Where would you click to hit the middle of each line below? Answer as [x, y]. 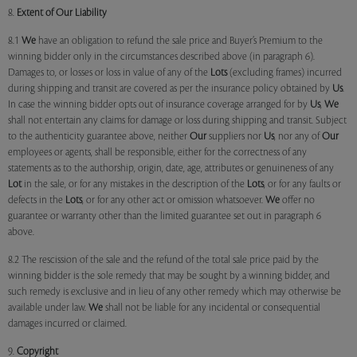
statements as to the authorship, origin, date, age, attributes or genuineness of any [171, 168]
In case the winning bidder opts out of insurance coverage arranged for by [159, 104]
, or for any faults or [302, 184]
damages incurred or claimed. [67, 324]
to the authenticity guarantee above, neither [99, 136]
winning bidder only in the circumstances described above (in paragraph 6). [161, 57]
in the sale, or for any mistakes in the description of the [134, 184]
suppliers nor [235, 136]
